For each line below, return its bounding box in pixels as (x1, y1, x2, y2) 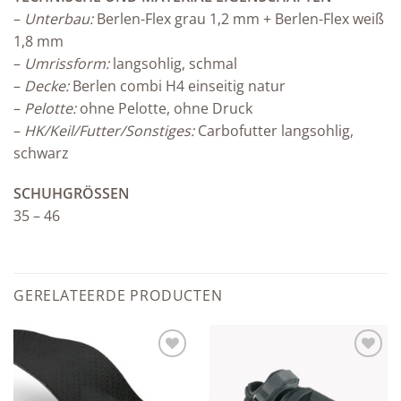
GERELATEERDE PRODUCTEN (13, 286, 223, 306)
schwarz (13, 142, 69, 163)
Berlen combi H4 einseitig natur (73, 75, 286, 96)
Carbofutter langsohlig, (194, 120, 354, 141)
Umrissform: (24, 53, 109, 73)
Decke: (24, 75, 73, 96)
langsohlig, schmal (109, 53, 237, 73)
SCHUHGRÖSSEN (13, 183, 130, 204)
